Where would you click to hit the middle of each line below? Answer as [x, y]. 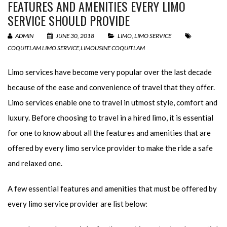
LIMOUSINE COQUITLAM [113, 48]
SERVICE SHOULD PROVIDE [69, 20]
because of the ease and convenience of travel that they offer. [111, 87]
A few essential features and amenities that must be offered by [112, 188]
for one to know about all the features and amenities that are [109, 133]
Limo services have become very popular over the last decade [110, 72]
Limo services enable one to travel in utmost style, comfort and [112, 102]
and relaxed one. [35, 163]
